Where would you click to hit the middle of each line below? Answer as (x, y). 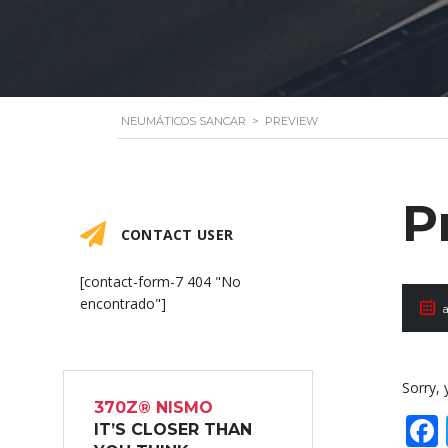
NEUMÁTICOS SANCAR (183, 121)
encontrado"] (123, 303)
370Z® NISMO (153, 407)
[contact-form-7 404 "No (160, 281)
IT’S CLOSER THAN (172, 429)
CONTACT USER (175, 234)
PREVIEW (291, 121)
